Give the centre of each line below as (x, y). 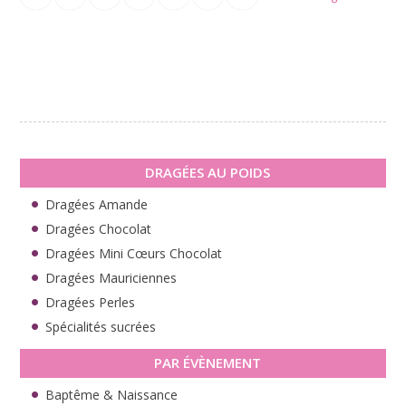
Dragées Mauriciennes (111, 277)
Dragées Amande (97, 204)
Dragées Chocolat (99, 228)
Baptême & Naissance (112, 394)
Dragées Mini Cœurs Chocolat (134, 253)
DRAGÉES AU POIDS (208, 172)
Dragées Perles (91, 302)
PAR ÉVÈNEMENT (208, 362)
